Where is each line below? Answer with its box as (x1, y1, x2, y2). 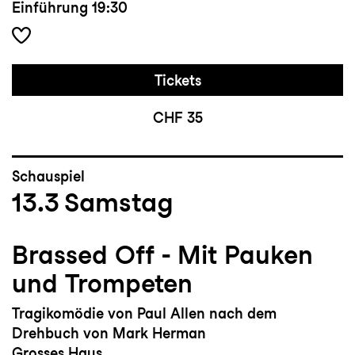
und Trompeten (12, 268, 193, 300)
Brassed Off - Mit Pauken (12, 239, 313, 271)
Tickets (154, 72, 201, 90)
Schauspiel (12, 168, 85, 185)
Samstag (64, 186, 174, 219)
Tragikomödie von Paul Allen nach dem (12, 305, 277, 323)
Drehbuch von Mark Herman (12, 325, 206, 342)
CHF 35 (152, 109, 203, 127)
